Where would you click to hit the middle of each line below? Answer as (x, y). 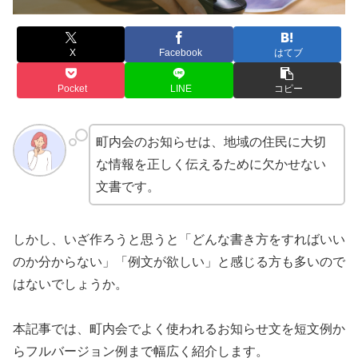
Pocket (73, 89)
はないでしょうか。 (70, 284)
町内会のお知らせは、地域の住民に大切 (211, 141)
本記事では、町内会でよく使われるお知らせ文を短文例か (179, 329)
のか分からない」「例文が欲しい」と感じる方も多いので (179, 261)
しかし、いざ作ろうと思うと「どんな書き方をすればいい (179, 239)
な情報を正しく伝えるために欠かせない (211, 164)
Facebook (181, 53)
